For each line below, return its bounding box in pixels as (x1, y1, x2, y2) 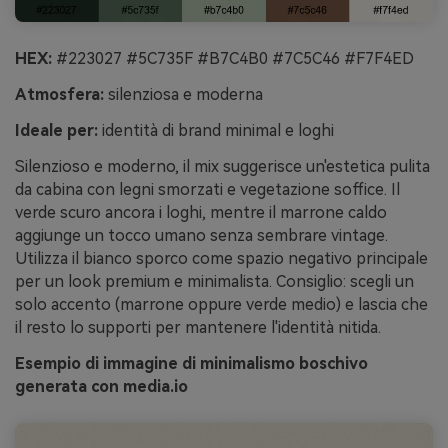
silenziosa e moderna (104, 85, 263, 105)
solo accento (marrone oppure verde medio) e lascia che (15, 294, 428, 314)
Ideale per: (15, 121, 98, 141)
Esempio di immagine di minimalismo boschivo (15, 353, 368, 373)
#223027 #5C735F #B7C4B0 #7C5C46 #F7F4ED (52, 49, 414, 69)
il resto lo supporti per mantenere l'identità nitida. (15, 317, 381, 337)
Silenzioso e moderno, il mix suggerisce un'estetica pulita (15, 156, 430, 176)
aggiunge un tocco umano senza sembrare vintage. (15, 225, 388, 245)
